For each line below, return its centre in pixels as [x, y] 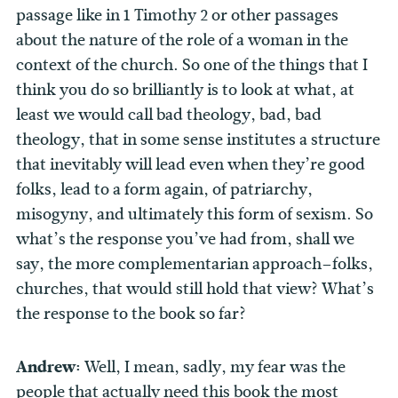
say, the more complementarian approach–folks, [195, 264]
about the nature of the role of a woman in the [182, 40]
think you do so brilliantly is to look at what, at [185, 90]
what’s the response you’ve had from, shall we [185, 239]
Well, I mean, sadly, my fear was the [215, 367]
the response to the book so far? [131, 314]
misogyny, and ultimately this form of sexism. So [195, 215]
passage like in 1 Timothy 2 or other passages [177, 16]
